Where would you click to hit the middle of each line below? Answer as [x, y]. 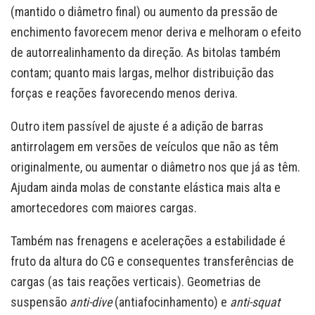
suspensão [40, 302]
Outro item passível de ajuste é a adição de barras [137, 127]
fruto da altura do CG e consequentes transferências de [152, 262]
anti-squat [255, 302]
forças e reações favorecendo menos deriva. [124, 94]
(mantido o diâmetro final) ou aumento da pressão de [144, 12]
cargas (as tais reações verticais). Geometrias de [136, 282]
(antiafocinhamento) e [172, 302]
